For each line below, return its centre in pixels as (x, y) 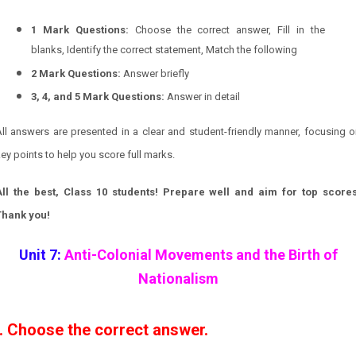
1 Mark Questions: (80, 30)
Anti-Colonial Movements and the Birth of (199, 255)
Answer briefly (155, 73)
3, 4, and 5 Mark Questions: (98, 97)
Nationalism (178, 279)
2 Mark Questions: (76, 73)
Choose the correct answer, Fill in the (227, 30)
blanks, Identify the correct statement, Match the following (164, 50)
